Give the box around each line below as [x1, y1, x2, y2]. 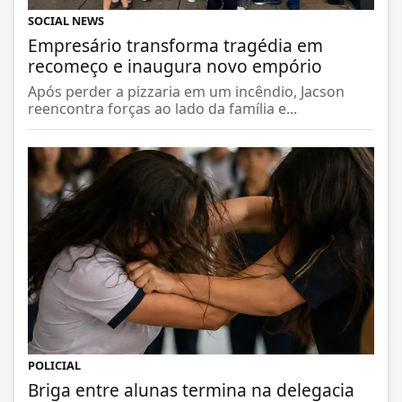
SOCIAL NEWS [28, 14, 104, 31]
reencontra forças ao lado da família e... [28, 100, 297, 121]
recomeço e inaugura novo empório [28, 56, 322, 81]
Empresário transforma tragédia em [28, 35, 323, 60]
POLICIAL [28, 358, 81, 375]
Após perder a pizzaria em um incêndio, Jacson [28, 83, 345, 104]
